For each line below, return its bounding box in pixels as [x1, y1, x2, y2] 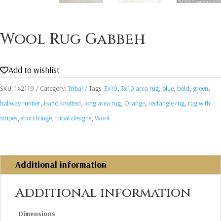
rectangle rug [148, 98, 184, 108]
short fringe [21, 113, 52, 122]
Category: [40, 83, 68, 93]
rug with [188, 98, 210, 108]
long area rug [84, 98, 121, 108]
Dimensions [19, 209, 55, 218]
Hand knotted [44, 98, 81, 108]
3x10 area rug [121, 83, 159, 93]
